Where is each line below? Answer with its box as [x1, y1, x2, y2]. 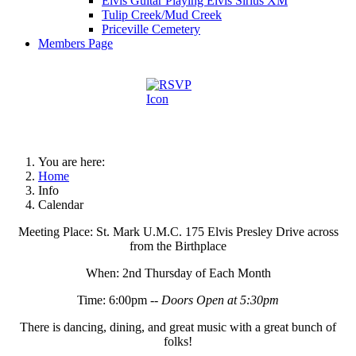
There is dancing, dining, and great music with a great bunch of [20, 320, 336, 334]
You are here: [38, 155, 111, 168]
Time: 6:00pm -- [77, 293, 161, 307]
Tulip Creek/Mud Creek [102, 8, 222, 21]
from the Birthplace [130, 239, 226, 253]
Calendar [38, 198, 83, 211]
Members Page [38, 37, 113, 50]
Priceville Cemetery [102, 22, 200, 36]
